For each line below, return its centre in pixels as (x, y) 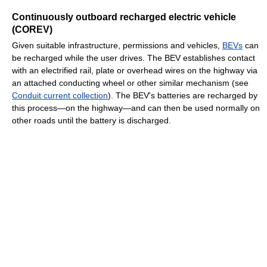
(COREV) (32, 29)
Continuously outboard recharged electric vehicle (124, 17)
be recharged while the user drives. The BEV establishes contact (133, 58)
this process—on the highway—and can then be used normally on (136, 108)
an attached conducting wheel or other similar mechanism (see (130, 83)
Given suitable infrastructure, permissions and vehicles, (117, 45)
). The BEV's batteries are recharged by (183, 95)
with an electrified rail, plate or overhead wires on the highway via (135, 70)
